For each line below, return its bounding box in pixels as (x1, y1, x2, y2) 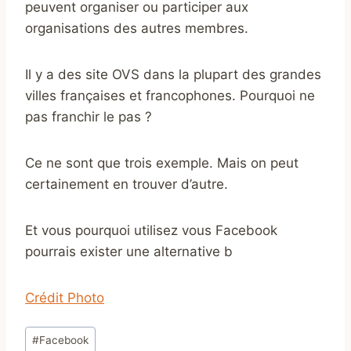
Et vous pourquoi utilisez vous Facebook (25, 222, 277, 238)
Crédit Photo (25, 289, 104, 306)
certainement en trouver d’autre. (25, 175, 228, 192)
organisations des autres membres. (25, 20, 248, 36)
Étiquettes (24, 323, 88, 339)
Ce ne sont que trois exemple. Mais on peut (25, 154, 299, 171)
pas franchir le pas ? (25, 108, 152, 125)
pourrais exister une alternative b (25, 243, 233, 259)
